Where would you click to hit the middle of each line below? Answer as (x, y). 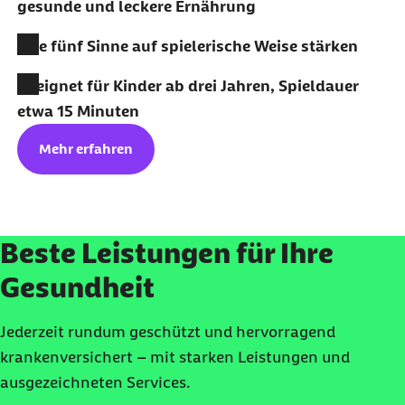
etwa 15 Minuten (78, 112)
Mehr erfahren (85, 149)
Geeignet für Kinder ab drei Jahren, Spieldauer (188, 86)
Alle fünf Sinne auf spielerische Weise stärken (187, 47)
